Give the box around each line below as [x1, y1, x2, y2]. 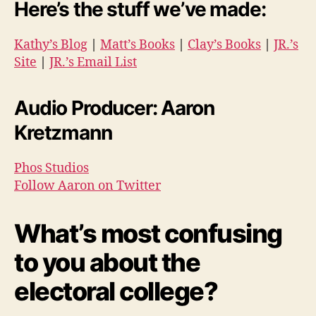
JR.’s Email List [49, 54, 137, 71]
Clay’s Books [188, 37, 261, 53]
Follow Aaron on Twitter [14, 178, 161, 194]
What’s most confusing [14, 218, 282, 249]
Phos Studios [14, 160, 89, 176]
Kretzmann [14, 121, 112, 145]
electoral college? [14, 276, 218, 307]
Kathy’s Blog [14, 37, 87, 53]
